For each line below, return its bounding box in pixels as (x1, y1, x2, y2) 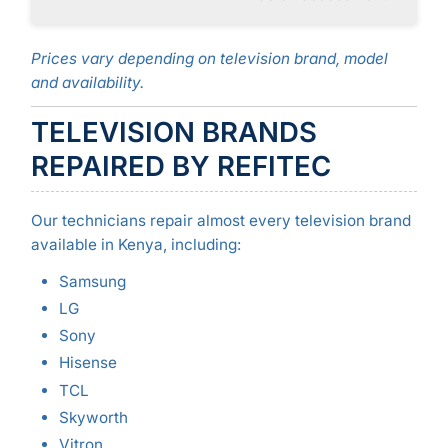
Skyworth (58, 407, 128, 427)
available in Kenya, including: (30, 234, 241, 254)
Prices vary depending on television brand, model (30, 48, 388, 68)
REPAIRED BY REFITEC (30, 148, 331, 183)
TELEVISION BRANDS (30, 114, 317, 149)
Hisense (58, 353, 117, 373)
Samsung (58, 272, 126, 292)
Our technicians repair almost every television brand (30, 210, 411, 230)
